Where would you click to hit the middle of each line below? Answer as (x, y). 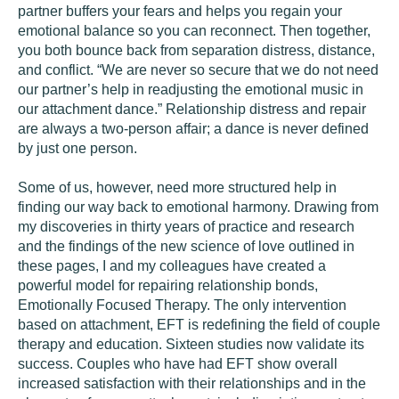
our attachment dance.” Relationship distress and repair (192, 109)
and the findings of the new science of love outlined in (186, 246)
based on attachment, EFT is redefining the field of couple (199, 325)
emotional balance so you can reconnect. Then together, (194, 31)
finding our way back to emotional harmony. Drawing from (198, 207)
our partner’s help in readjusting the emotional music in (191, 90)
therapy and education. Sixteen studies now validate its (191, 344)
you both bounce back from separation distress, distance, (196, 50)
